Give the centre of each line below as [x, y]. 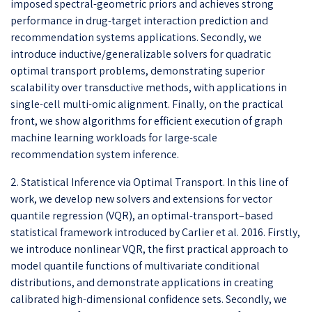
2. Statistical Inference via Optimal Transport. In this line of [149, 182]
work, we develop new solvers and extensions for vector [141, 198]
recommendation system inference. [95, 154]
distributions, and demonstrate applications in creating [142, 282]
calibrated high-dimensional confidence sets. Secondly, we [149, 299]
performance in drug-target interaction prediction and [139, 20]
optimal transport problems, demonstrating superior [138, 70]
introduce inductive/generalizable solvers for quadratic [141, 54]
